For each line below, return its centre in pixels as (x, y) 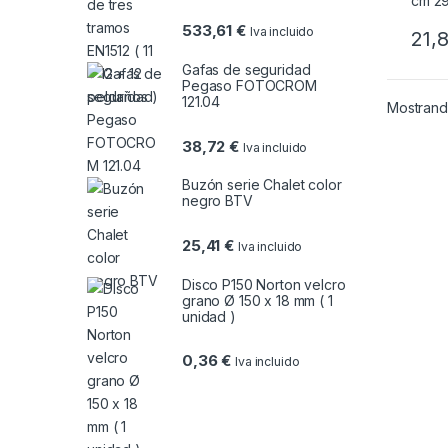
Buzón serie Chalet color (262, 185)
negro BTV (217, 201)
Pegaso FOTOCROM (249, 86)
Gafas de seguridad (246, 70)
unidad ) (209, 316)
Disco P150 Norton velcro (264, 284)
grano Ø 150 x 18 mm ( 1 (257, 300)
